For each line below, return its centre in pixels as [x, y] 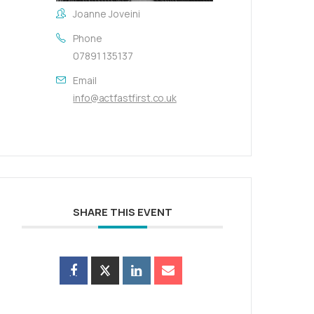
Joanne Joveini [107, 14]
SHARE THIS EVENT [122, 212]
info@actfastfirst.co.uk [125, 98]
